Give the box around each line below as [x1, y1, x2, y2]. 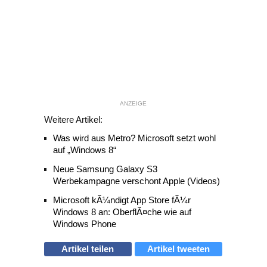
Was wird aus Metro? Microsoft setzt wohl [53, 133, 216, 143]
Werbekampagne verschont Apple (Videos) [53, 176, 220, 186]
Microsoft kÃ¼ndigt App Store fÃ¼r [53, 195, 191, 205]
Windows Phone [53, 219, 116, 229]
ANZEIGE [120, 100, 147, 107]
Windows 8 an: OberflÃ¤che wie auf [53, 207, 191, 217]
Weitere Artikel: [44, 114, 103, 125]
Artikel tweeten [147, 244, 210, 254]
